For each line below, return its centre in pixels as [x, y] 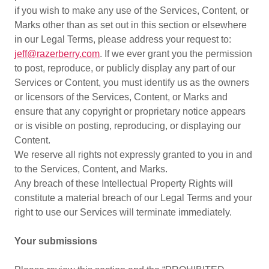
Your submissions [56, 241]
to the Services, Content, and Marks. [91, 169]
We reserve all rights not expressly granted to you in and [133, 155]
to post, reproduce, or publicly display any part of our [125, 68]
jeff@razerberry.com [57, 54]
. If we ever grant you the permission [176, 54]
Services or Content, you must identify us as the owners [132, 83]
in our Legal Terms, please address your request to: [123, 39]
